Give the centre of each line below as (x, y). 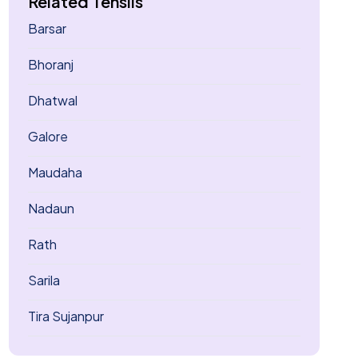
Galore (48, 136)
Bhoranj (50, 64)
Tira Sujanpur (66, 316)
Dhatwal (52, 100)
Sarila (44, 280)
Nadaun (51, 208)
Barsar (47, 28)
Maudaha (55, 172)
